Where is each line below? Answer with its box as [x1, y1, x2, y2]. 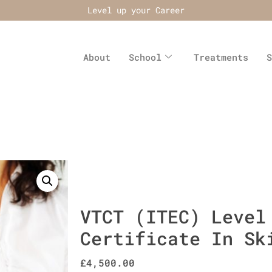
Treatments [193, 51, 248, 63]
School [128, 51, 161, 63]
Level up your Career [87, 4, 185, 16]
